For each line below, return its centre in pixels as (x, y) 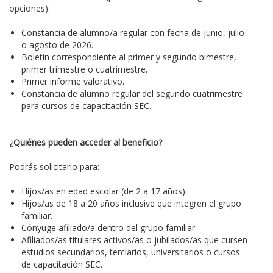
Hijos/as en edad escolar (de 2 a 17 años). (104, 191)
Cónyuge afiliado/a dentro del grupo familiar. (109, 227)
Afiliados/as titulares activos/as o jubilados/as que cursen (134, 239)
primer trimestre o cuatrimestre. (84, 69)
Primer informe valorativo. (73, 81)
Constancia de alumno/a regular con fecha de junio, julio (133, 32)
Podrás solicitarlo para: (54, 166)
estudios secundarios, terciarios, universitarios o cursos (131, 252)
